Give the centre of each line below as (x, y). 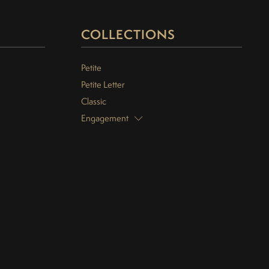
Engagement (104, 118)
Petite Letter (103, 85)
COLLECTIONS (128, 35)
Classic (93, 101)
